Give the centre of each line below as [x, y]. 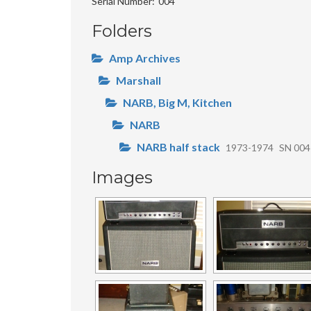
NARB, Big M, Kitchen [177, 102]
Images [122, 177]
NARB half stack [178, 147]
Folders [122, 31]
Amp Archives [145, 58]
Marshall [138, 80]
